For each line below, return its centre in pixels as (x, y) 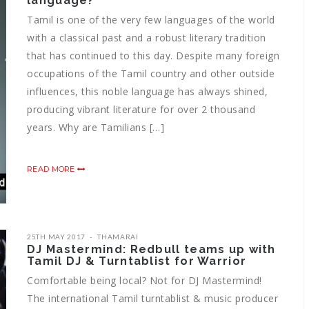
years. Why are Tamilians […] (96, 127)
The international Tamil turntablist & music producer (152, 298)
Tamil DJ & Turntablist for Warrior (137, 261)
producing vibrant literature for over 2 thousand (141, 109)
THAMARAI (118, 236)
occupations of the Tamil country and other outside (151, 73)
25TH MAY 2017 (57, 236)
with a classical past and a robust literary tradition (147, 37)
